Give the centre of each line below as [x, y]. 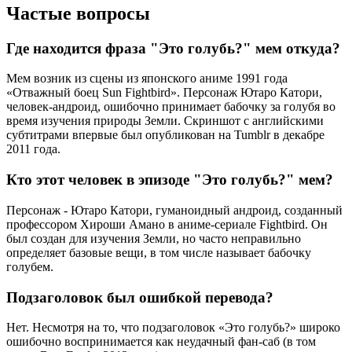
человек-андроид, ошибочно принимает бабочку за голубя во [171, 107]
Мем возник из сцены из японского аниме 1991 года [147, 79]
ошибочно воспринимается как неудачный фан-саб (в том [161, 342]
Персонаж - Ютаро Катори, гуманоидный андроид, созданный [174, 210]
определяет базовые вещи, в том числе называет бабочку [159, 252]
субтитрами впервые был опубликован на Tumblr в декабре [165, 135]
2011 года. [33, 149]
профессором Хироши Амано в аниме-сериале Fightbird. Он [167, 224]
